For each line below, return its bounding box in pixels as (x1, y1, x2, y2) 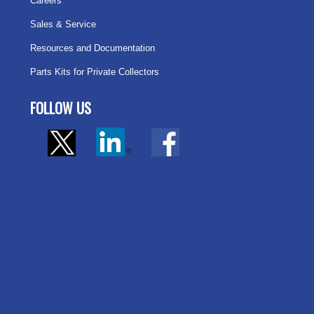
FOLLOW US (30, 97, 92, 119)
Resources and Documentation (30, 43, 156, 54)
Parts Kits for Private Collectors (30, 67, 160, 78)
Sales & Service (30, 19, 97, 30)
